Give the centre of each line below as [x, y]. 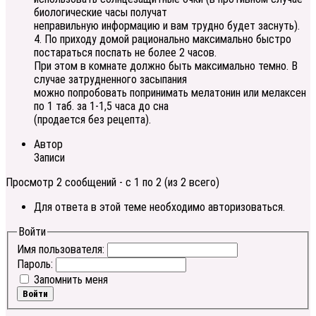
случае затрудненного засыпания [110, 80]
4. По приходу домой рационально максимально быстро [163, 39]
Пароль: [36, 264]
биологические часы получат [101, 13]
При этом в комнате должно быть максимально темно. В [166, 66]
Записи [49, 158]
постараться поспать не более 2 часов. [125, 53]
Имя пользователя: [62, 249]
